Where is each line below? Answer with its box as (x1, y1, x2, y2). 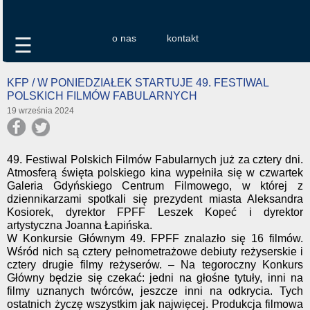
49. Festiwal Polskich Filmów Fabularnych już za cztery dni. (7, 154, 303, 165)
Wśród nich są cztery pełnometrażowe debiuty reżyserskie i (7, 246, 303, 257)
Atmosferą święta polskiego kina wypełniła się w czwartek (7, 167, 303, 179)
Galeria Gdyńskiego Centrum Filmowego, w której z (7, 180, 303, 192)
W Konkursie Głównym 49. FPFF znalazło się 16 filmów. (7, 232, 303, 244)
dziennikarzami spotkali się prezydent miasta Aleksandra (7, 193, 303, 205)
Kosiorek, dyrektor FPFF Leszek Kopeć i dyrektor (7, 206, 303, 218)
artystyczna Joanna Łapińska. (7, 219, 152, 231)
